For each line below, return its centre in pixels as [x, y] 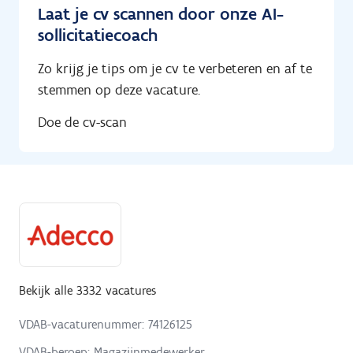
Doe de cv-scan [82, 122]
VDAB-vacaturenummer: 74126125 [106, 324]
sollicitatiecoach [98, 35]
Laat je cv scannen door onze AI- [161, 14]
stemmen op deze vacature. [119, 90]
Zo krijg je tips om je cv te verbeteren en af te [175, 69]
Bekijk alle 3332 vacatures [87, 290]
